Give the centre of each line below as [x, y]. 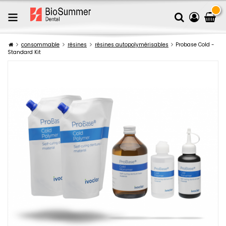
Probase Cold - [195, 45]
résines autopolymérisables [132, 45]
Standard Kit [24, 52]
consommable [40, 45]
